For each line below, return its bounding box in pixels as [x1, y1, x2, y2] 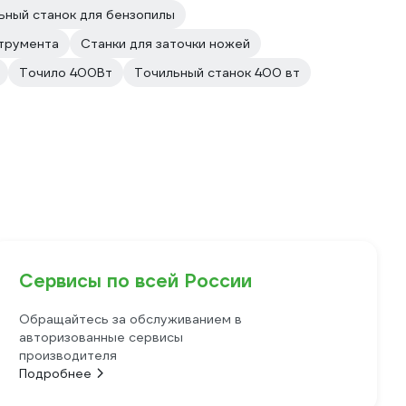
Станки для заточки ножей [81, 35, 250, 52]
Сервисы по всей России [19, 269, 253, 293]
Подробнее [19, 365, 92, 382]
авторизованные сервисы [19, 329, 184, 345]
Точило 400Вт [19, 64, 112, 81]
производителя [19, 347, 118, 363]
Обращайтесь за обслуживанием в [19, 311, 243, 327]
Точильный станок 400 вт [134, 64, 300, 81]
